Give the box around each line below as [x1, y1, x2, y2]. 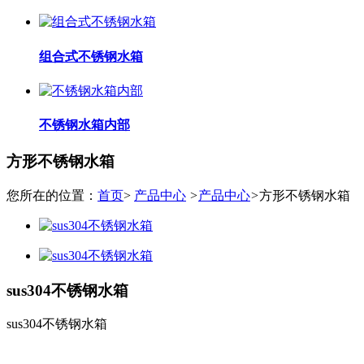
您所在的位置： [6, 188, 97, 203]
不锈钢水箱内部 [39, 118, 130, 132]
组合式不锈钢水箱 [39, 49, 143, 63]
